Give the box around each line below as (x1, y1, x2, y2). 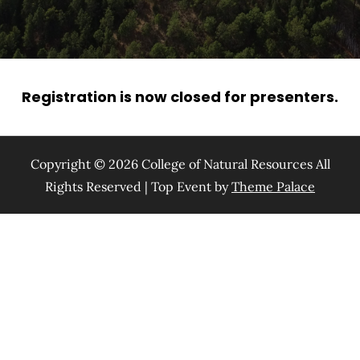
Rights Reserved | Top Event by (45, 178, 231, 194)
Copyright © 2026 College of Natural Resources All (30, 156, 330, 172)
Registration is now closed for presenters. (22, 87, 338, 107)
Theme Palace (231, 178, 315, 194)
